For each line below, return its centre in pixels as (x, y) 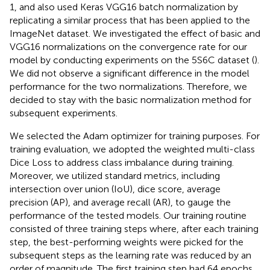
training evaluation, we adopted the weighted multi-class (132, 149)
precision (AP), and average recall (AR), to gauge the (120, 202)
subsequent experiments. (64, 113)
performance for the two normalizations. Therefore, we (128, 86)
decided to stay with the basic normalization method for (130, 99)
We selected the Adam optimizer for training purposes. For (135, 136)
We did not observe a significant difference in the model (130, 73)
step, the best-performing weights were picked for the (127, 242)
